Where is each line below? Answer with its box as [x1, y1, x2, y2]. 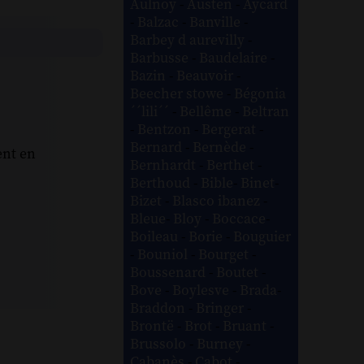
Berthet [206, 156, 258, 175]
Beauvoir [176, 67, 237, 85]
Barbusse [130, 49, 193, 67]
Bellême [180, 102, 236, 121]
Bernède [193, 138, 250, 157]
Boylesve [172, 281, 233, 300]
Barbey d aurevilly [130, 31, 249, 50]
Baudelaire [199, 49, 271, 67]
